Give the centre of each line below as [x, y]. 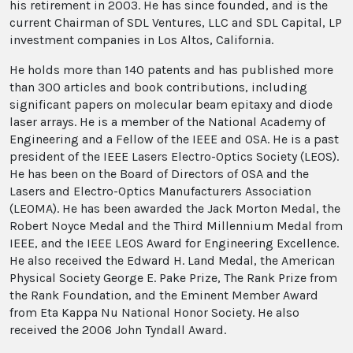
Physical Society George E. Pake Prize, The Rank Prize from [173, 277]
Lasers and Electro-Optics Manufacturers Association [160, 191]
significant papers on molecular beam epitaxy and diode [171, 104]
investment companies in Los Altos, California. [141, 39]
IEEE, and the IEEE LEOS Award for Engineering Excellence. [174, 243]
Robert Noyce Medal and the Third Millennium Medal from [176, 225]
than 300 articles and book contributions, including [158, 87]
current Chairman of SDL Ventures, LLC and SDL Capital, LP [176, 22]
